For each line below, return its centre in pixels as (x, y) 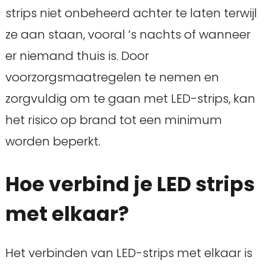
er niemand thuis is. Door (77, 56)
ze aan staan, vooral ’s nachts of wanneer (128, 35)
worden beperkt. (53, 142)
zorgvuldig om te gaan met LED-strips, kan (130, 99)
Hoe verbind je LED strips (130, 185)
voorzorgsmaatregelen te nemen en (112, 77)
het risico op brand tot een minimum (113, 120)
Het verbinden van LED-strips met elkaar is (129, 253)
